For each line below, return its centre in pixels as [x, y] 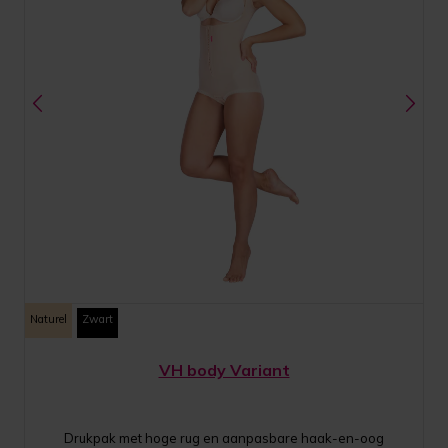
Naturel [49, 318]
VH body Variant [224, 369]
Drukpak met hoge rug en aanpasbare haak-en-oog [224, 437]
